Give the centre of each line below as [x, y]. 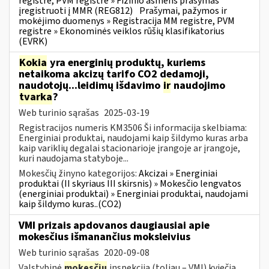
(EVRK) [33, 41]
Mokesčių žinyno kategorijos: [79, 173]
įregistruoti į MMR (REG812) [76, 11]
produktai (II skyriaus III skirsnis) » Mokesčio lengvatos [130, 183]
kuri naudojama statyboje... [74, 158]
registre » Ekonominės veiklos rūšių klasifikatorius [122, 31]
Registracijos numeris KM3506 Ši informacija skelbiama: [133, 128]
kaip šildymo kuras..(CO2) [70, 204]
